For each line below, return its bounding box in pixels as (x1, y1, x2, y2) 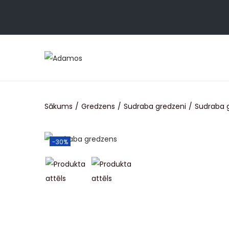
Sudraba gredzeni (124, 101, 186, 111)
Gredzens (81, 101, 115, 111)
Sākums (44, 101, 73, 111)
